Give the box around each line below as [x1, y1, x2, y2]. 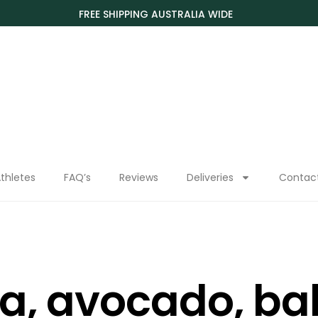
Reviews [119, 170, 158, 185]
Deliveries [187, 170, 234, 185]
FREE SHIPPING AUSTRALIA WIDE [78, 7, 233, 21]
